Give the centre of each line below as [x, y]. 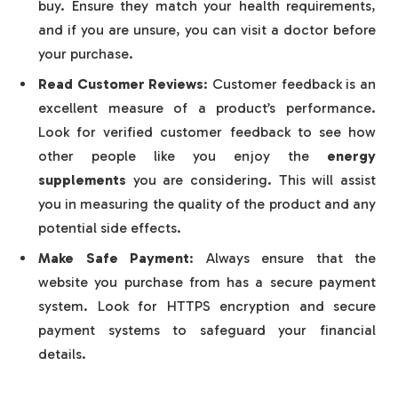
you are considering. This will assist [251, 179]
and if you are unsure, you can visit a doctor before [207, 29]
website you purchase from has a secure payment [207, 282]
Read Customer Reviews [121, 84]
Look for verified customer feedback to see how [207, 131]
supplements [82, 179]
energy [351, 155]
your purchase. [88, 53]
